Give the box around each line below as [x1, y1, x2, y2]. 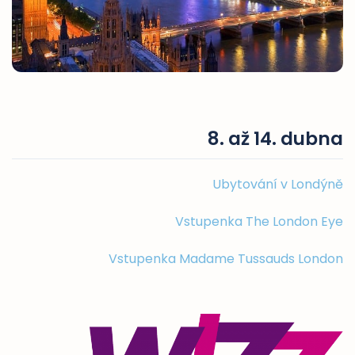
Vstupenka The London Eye [175, 212, 343, 231]
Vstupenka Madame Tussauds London [109, 249, 343, 268]
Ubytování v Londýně [212, 174, 343, 193]
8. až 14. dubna [208, 125, 343, 151]
